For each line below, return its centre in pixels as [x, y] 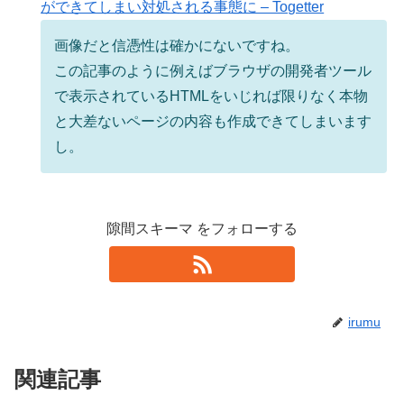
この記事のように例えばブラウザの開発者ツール [213, 71]
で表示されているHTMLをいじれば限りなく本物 [211, 96]
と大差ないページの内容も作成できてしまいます [213, 122]
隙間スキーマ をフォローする [202, 229]
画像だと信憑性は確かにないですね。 [177, 46]
